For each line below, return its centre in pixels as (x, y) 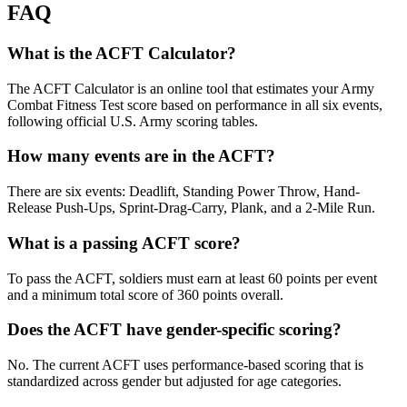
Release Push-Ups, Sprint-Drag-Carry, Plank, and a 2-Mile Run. (191, 208)
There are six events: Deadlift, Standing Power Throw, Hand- (184, 192)
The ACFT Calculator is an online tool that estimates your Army (191, 88)
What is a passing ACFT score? (124, 243)
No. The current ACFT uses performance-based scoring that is (185, 364)
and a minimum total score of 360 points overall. (145, 294)
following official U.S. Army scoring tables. (133, 121)
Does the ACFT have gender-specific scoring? (174, 330)
